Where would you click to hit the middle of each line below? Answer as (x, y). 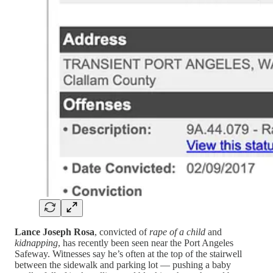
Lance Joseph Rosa (55, 232)
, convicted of (122, 232)
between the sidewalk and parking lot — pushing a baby (123, 265)
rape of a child (177, 232)
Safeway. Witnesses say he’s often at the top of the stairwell (128, 254)
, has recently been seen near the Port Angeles (146, 243)
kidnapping (36, 243)
